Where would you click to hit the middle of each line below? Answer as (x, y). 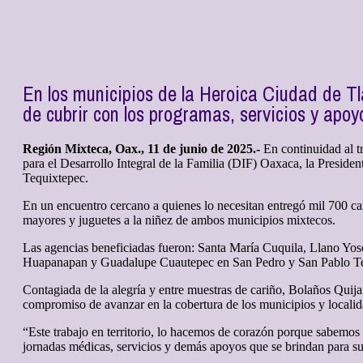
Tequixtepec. (56, 178)
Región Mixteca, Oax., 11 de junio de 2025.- (141, 149)
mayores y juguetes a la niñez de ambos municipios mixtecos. (179, 220)
